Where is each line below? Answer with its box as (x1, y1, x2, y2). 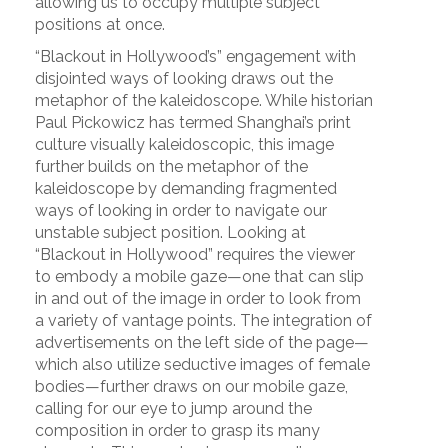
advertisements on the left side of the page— (35, 333, 369, 353)
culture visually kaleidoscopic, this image (35, 135, 334, 155)
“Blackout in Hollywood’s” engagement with (35, 47, 356, 67)
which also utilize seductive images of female (35, 355, 370, 375)
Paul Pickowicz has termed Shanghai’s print (35, 113, 351, 133)
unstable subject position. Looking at (35, 223, 306, 243)
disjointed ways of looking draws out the (35, 69, 333, 89)
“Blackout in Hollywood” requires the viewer (35, 245, 355, 265)
